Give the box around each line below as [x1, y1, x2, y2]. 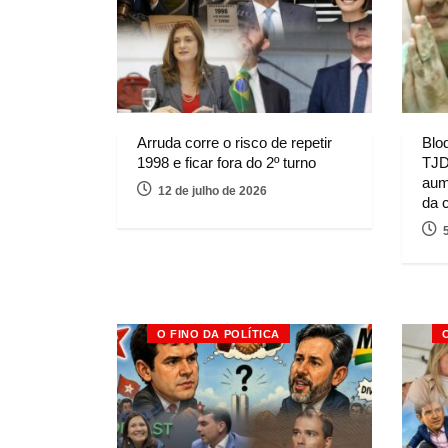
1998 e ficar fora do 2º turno [137, 153, 316, 171]
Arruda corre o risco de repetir [137, 133, 332, 151]
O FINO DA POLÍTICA [157, 327, 280, 340]
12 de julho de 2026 [158, 183, 267, 198]
